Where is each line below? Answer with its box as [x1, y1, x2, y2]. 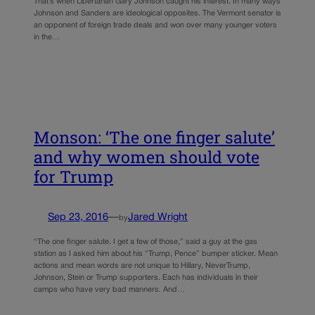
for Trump [34, 166, 113, 188]
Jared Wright [128, 213, 188, 223]
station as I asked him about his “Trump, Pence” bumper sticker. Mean [34, 250, 278, 257]
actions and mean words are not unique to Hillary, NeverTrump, [34, 262, 250, 269]
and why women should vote [34, 146, 259, 168]
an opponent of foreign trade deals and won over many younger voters [34, 21, 277, 29]
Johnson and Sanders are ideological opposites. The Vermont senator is [34, 9, 281, 17]
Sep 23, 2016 [48, 213, 108, 223]
